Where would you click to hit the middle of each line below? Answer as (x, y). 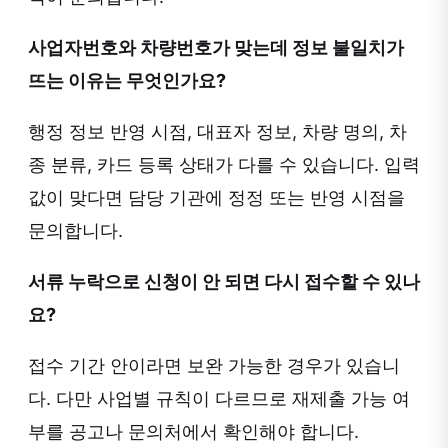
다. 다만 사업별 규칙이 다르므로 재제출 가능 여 (219, 399)
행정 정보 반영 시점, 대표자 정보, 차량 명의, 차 (217, 132)
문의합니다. (75, 231)
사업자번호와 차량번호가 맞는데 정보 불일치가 (216, 48)
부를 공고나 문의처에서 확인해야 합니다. (193, 432)
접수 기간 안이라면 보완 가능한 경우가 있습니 (214, 366)
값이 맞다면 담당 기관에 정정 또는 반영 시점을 (216, 198)
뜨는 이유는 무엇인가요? (127, 81)
